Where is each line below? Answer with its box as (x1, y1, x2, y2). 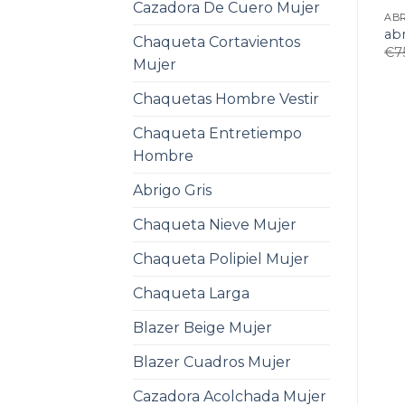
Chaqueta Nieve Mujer (133, 215, 297, 233)
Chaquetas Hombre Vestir (133, 89, 319, 108)
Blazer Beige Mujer (133, 318, 272, 336)
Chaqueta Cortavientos (133, 33, 300, 51)
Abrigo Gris (133, 181, 212, 199)
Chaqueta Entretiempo (133, 124, 302, 142)
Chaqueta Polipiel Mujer (133, 250, 309, 268)
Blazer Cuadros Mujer (133, 353, 291, 371)
